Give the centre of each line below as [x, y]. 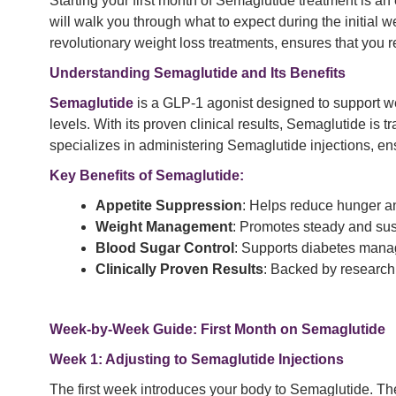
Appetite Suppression [169, 206]
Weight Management [164, 227]
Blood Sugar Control [165, 248]
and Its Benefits [292, 73]
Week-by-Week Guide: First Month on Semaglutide [217, 330]
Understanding [102, 73]
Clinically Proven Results [179, 270]
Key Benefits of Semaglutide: [147, 176]
